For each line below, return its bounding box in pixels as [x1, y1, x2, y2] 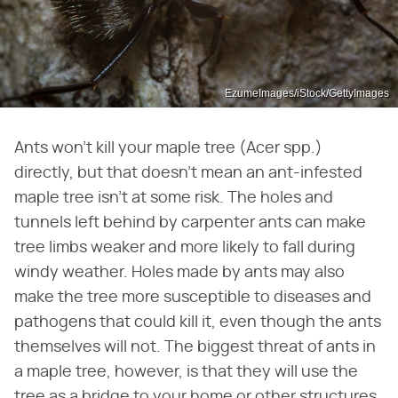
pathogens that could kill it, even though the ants [14, 314, 381, 330]
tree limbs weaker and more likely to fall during [14, 239, 355, 256]
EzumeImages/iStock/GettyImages [225, 86, 389, 99]
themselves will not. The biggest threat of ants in [14, 338, 376, 355]
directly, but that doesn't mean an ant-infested [14, 164, 362, 181]
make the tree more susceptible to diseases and [14, 289, 371, 306]
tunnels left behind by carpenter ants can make [14, 214, 366, 231]
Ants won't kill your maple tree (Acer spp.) [14, 139, 322, 156]
